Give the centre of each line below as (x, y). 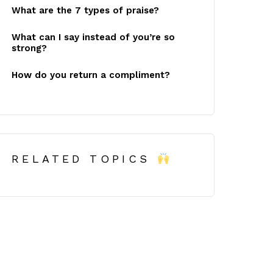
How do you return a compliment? (91, 75)
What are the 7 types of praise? (85, 11)
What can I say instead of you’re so (93, 37)
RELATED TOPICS (85, 159)
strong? (29, 48)
